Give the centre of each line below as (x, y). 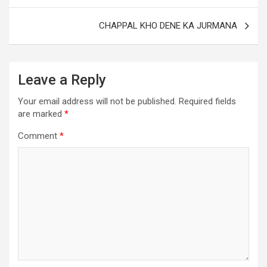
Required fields (207, 101)
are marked (41, 114)
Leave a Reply (62, 80)
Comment (39, 136)
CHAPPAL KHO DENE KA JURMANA (168, 26)
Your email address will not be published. (97, 101)
